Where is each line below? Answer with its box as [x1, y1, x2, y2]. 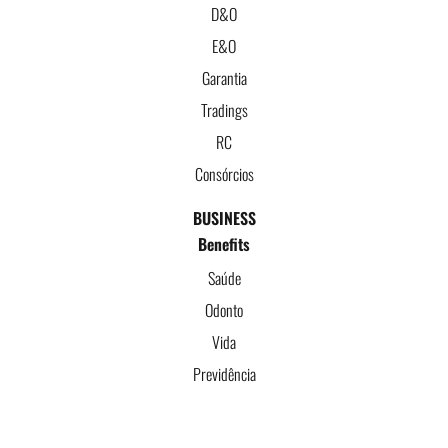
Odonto [205, 297, 243, 322]
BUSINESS [192, 205, 256, 230]
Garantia [201, 65, 247, 90]
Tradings [200, 97, 248, 122]
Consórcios [194, 161, 254, 186]
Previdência [192, 361, 256, 386]
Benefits [198, 231, 250, 256]
